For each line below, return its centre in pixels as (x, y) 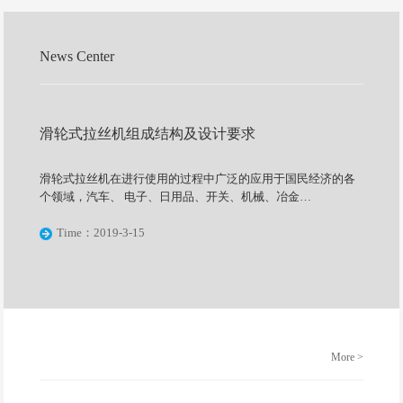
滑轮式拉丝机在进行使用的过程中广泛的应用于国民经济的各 (198, 179)
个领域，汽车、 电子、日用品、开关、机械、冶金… (176, 197)
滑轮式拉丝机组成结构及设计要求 (148, 134)
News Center (77, 57)
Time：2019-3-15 (101, 233)
